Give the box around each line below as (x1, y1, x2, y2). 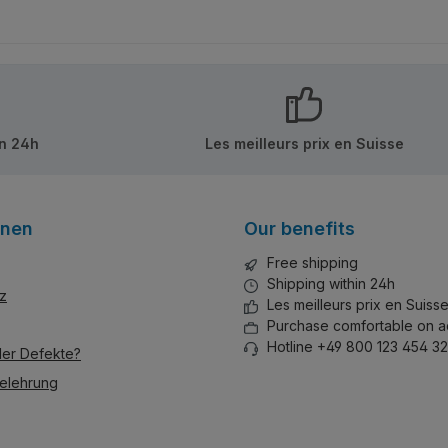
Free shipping (267, 254, 358, 271)
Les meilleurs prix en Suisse (204, 134, 404, 152)
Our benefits (244, 218, 355, 239)
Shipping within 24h (267, 275, 395, 292)
